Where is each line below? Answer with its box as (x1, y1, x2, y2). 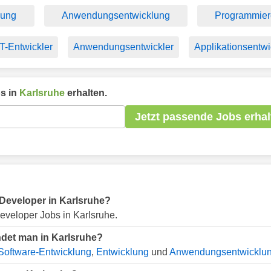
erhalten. (65, 88, 107, 98)
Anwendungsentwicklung (61, 10, 170, 21)
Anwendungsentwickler (73, 42, 174, 52)
